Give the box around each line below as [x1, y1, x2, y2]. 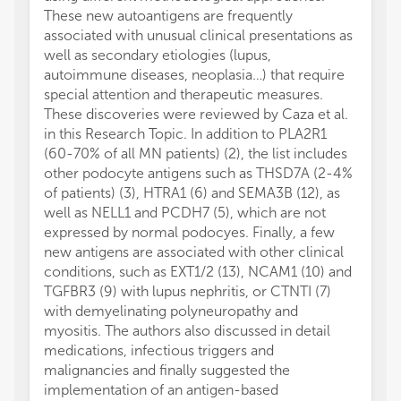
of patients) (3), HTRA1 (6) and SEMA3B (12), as [44, 184, 340, 202]
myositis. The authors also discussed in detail [44, 322, 330, 340]
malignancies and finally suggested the [44, 362, 290, 380]
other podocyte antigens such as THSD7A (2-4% [44, 165, 353, 183]
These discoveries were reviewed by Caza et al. [44, 106, 348, 124]
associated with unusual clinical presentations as [44, 27, 353, 45]
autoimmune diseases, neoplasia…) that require [44, 66, 345, 84]
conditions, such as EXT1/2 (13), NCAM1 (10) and [44, 263, 352, 281]
